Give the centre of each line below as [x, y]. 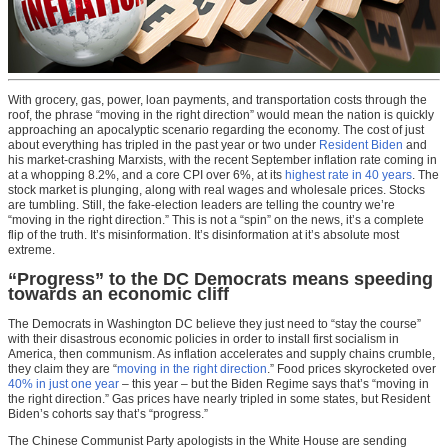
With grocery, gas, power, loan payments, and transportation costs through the [217, 99]
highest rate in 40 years [348, 174]
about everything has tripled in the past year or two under [163, 144]
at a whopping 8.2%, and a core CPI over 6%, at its [146, 174]
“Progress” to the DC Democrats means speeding [220, 279]
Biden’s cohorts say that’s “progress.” [108, 414]
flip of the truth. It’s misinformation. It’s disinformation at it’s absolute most [203, 234]
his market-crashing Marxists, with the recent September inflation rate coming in [222, 159]
